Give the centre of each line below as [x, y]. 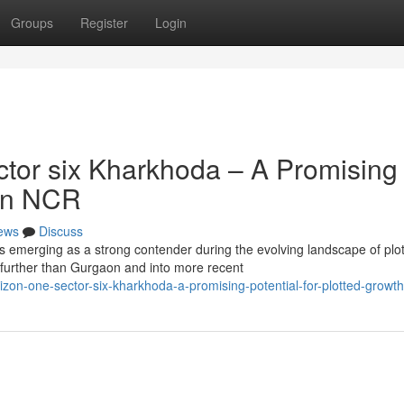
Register [104, 23]
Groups [32, 23]
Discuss [61, 231]
